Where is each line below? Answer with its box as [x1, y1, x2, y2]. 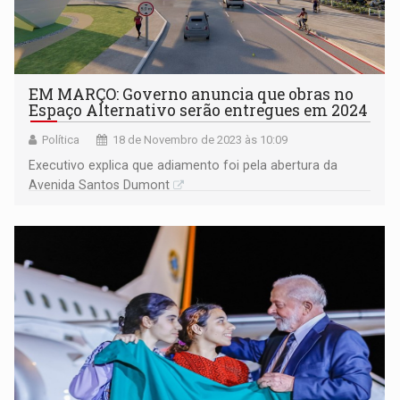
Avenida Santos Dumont [29, 178, 171, 193]
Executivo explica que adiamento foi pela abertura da [29, 158, 338, 173]
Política [42, 133, 80, 147]
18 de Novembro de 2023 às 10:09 [112, 133, 288, 147]
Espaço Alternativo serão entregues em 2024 [29, 100, 369, 121]
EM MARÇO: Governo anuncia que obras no [29, 84, 354, 105]
